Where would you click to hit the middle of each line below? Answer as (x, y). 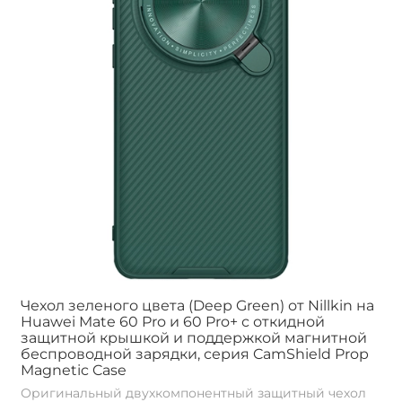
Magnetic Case (74, 371)
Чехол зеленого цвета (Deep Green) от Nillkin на (197, 306)
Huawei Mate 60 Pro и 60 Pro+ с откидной (173, 322)
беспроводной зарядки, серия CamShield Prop (195, 354)
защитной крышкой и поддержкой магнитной (194, 338)
